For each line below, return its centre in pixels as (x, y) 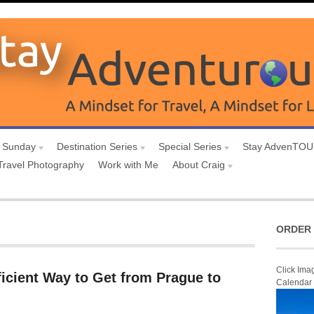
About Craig (199, 165)
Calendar (294, 282)
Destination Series (97, 146)
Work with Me (128, 165)
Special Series (190, 146)
